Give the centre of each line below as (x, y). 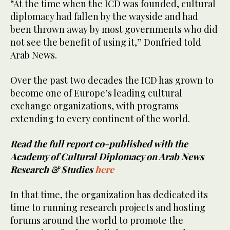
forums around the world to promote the (97, 221)
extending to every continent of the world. (100, 119)
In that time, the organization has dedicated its (109, 195)
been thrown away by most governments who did (114, 30)
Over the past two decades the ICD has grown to (112, 80)
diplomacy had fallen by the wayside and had (104, 17)
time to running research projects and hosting (108, 208)
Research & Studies (53, 170)
